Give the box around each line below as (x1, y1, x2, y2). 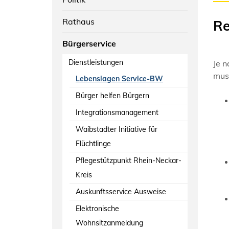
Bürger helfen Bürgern (76, 90, 149, 100)
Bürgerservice (62, 38, 116, 49)
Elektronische (76, 203, 119, 213)
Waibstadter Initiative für (76, 124, 157, 134)
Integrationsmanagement (76, 107, 158, 117)
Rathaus (62, 16, 95, 27)
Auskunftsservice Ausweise (76, 187, 166, 196)
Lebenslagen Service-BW (76, 74, 163, 83)
